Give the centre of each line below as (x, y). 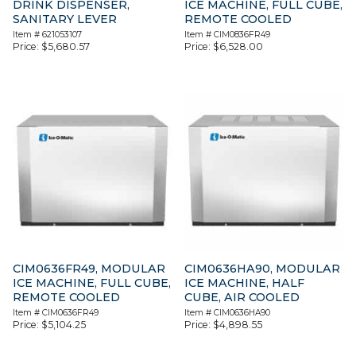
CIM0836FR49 (242, 34)
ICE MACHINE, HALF (245, 282)
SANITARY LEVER (65, 19)
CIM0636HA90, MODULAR (263, 268)
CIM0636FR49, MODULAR (89, 268)
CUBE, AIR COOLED (242, 297)
